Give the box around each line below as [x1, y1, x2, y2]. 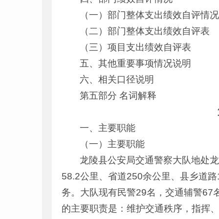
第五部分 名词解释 [80, 90, 157, 101]
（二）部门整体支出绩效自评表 [80, 26, 210, 36]
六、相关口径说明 [80, 74, 154, 85]
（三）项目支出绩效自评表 [80, 42, 192, 52]
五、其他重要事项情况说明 [80, 58, 192, 68]
